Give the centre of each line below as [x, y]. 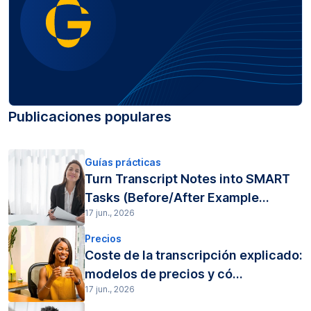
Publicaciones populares [90, 116]
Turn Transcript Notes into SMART [187, 179]
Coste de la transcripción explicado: [194, 255]
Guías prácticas [123, 162]
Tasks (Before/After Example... [177, 198]
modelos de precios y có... [164, 274]
